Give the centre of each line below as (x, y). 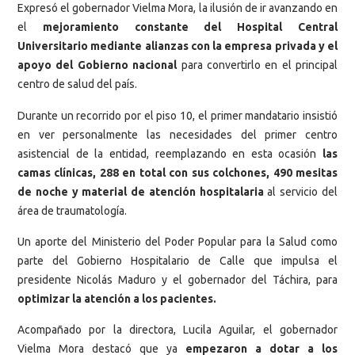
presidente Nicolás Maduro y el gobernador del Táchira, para (177, 280)
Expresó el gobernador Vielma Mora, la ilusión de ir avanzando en (177, 8)
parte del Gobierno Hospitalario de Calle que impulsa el (177, 261)
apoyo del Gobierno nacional (97, 65)
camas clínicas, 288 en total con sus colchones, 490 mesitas (177, 172)
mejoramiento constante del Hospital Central (190, 27)
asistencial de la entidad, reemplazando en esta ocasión (170, 153)
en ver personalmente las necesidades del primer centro (177, 134)
